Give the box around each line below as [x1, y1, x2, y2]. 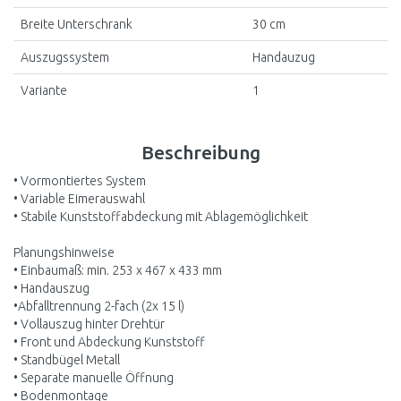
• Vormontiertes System [13, 173, 146, 188]
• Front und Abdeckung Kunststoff [13, 334, 205, 349]
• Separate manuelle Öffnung [13, 370, 174, 385]
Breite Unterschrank [21, 16, 132, 31]
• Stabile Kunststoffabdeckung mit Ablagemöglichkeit [13, 209, 308, 224]
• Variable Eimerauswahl [13, 191, 145, 206]
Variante [21, 82, 67, 98]
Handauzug [252, 49, 315, 64]
